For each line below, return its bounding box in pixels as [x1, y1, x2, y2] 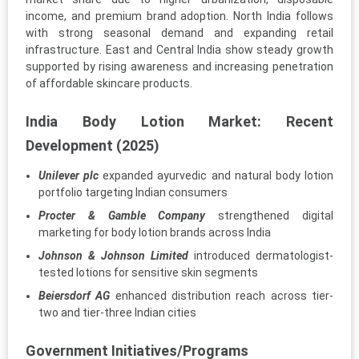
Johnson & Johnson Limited [38, 248, 188, 262]
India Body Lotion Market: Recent [26, 112, 333, 130]
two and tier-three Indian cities [38, 305, 196, 319]
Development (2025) [26, 136, 159, 154]
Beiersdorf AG [38, 288, 115, 302]
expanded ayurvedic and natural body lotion [99, 168, 334, 182]
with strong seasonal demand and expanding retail [26, 26, 333, 39]
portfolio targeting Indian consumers [38, 185, 228, 199]
